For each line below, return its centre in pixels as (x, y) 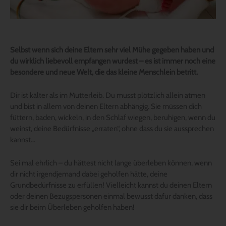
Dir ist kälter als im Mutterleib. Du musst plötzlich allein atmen (108, 95)
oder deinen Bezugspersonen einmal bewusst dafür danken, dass (111, 196)
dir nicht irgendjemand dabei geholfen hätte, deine (89, 174)
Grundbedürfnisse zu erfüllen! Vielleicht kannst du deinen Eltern (111, 185)
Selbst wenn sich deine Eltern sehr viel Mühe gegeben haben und (112, 50)
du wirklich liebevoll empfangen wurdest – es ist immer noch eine (113, 61)
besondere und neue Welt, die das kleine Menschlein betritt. (104, 72)
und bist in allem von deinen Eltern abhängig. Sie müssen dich (106, 106)
